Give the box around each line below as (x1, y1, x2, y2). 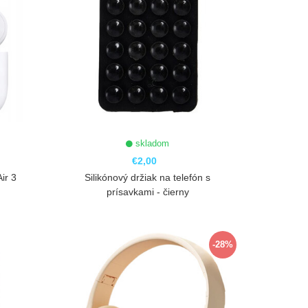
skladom (133, 138, 170, 149)
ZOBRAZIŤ (129, 231, 170, 241)
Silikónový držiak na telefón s (85, 172, 211, 184)
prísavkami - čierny (106, 186, 189, 198)
